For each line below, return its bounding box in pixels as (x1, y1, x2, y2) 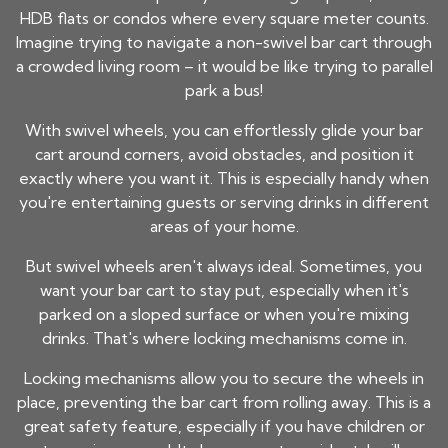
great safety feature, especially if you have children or (23, 416, 425, 437)
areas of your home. (149, 216, 299, 237)
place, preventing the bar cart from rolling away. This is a (17, 392, 431, 413)
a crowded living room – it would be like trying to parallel (15, 56, 433, 77)
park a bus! (185, 80, 263, 101)
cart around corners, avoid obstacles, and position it (34, 144, 414, 165)
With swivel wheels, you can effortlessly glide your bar (25, 120, 423, 141)
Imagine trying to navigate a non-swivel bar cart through (16, 32, 432, 53)
